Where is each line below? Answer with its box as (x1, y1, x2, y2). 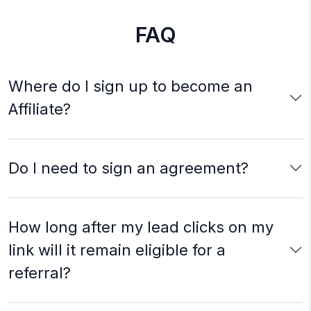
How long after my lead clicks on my (8, 217, 274, 236)
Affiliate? (8, 99, 71, 118)
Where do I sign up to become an (8, 76, 253, 95)
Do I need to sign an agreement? (8, 158, 249, 177)
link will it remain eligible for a (8, 240, 226, 259)
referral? (8, 263, 71, 282)
